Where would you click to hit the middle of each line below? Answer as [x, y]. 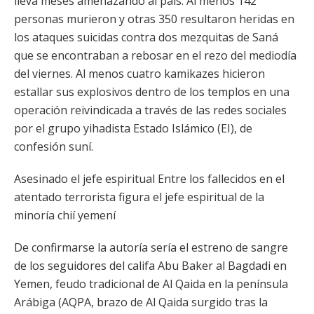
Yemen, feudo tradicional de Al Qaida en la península [151, 284]
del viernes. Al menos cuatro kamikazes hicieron [139, 74]
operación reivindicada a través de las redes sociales [150, 110]
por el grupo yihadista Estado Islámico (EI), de [133, 128]
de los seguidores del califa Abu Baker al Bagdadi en [150, 266]
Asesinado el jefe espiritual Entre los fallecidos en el [149, 179]
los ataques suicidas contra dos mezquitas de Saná [146, 37]
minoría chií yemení [65, 215]
